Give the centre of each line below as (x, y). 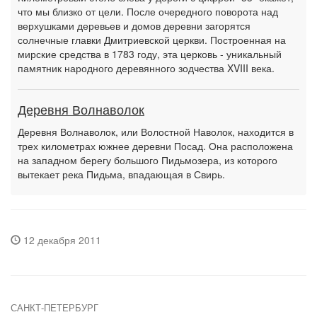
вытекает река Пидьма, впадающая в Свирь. (121, 174)
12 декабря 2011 (61, 240)
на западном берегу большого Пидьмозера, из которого (148, 160)
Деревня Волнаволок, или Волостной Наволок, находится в (156, 132)
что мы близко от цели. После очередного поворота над (148, 11)
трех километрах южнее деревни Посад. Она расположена (155, 146)
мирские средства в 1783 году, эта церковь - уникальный (150, 54)
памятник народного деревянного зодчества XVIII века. (146, 68)
